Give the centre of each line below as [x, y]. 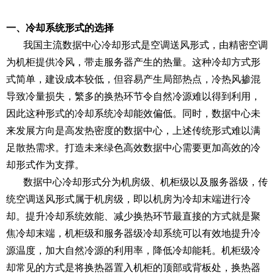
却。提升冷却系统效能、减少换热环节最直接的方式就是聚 [133, 216]
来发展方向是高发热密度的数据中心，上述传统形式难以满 [133, 131]
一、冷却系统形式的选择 [60, 28]
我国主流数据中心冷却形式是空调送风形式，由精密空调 [146, 45]
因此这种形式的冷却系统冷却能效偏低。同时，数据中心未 [133, 113]
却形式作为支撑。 [45, 165]
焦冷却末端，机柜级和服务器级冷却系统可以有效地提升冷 [133, 233]
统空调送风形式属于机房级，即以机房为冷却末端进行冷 [128, 199]
